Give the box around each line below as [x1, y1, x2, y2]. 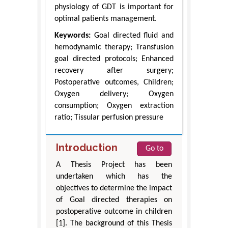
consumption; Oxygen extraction [54, 101, 174, 110]
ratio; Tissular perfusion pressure [54, 113, 163, 122]
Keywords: [54, 31, 91, 40]
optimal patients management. [54, 14, 157, 23]
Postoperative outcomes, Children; [54, 78, 174, 87]
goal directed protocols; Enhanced [54, 54, 174, 63]
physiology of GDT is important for [54, 3, 174, 11]
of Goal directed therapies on [56, 195, 172, 204]
